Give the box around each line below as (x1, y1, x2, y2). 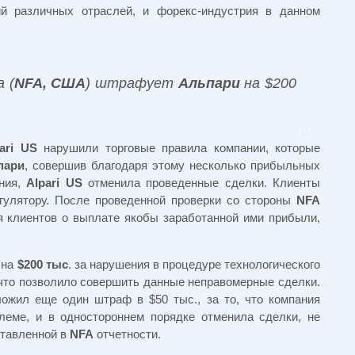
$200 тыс (17, 258, 68, 271)
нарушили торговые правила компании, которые (36, 141, 320, 155)
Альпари (177, 75, 240, 91)
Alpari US (26, 176, 82, 189)
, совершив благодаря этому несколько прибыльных (25, 158, 321, 172)
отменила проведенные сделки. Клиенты (82, 176, 321, 189)
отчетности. (94, 327, 161, 341)
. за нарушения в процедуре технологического (67, 258, 321, 271)
